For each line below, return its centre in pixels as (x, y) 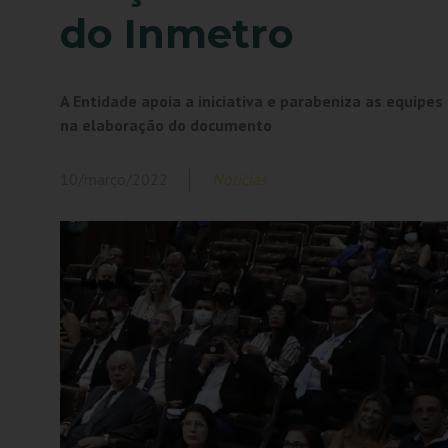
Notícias (240, 179)
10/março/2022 (114, 179)
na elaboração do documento (166, 125)
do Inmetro (177, 34)
